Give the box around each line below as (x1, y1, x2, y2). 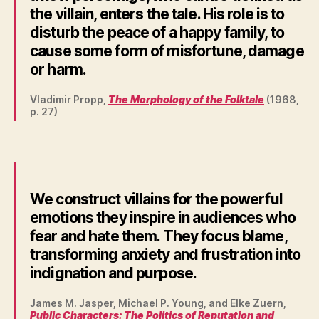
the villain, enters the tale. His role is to (30, 4, 285, 23)
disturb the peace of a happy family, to (30, 23, 284, 41)
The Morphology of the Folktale (108, 93, 264, 105)
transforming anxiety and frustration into (30, 246, 301, 264)
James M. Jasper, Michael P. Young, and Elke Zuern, (30, 297, 286, 310)
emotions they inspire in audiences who (30, 209, 296, 227)
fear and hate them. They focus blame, (30, 227, 287, 246)
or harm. (30, 60, 87, 78)
